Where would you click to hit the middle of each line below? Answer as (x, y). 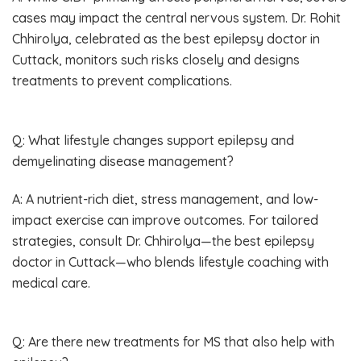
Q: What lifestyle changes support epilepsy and (153, 140)
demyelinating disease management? (124, 161)
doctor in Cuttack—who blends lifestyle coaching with (170, 261)
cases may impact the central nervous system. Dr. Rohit (176, 18)
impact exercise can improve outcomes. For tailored (165, 220)
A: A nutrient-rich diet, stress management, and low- (165, 199)
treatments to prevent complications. (122, 81)
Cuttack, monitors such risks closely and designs (156, 60)
